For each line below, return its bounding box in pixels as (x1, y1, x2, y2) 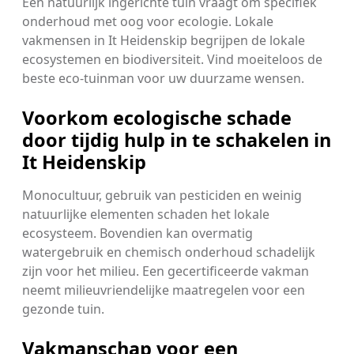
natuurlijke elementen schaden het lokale (22, 205, 269, 223)
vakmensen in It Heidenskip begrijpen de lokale (22, 31, 305, 49)
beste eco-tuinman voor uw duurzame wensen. (22, 69, 304, 87)
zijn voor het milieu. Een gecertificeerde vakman (22, 262, 309, 280)
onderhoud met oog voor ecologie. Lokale (22, 12, 273, 30)
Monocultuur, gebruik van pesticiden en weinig (22, 186, 302, 204)
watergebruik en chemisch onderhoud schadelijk (22, 243, 315, 261)
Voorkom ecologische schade (22, 104, 292, 130)
